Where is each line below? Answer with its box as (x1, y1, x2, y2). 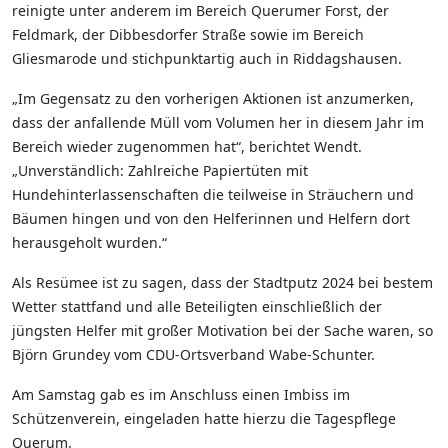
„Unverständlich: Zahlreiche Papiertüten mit (12, 161, 308, 180)
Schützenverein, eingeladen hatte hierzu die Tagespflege (12, 409, 396, 428)
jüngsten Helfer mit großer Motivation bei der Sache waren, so (12, 321, 433, 340)
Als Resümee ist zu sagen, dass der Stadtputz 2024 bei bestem (12, 273, 433, 292)
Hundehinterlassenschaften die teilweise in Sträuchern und (12, 185, 414, 204)
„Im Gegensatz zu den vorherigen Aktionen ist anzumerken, (12, 89, 414, 108)
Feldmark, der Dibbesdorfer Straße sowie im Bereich (12, 25, 364, 44)
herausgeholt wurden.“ (12, 233, 167, 252)
